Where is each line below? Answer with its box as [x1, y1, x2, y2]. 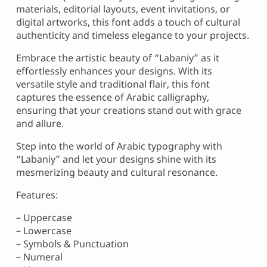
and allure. [16, 117, 64, 131]
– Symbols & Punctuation [16, 237, 129, 251]
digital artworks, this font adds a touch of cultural [16, 15, 240, 29]
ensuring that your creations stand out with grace [16, 104, 241, 117]
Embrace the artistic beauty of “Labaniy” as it [16, 51, 219, 65]
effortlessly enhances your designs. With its [16, 64, 212, 78]
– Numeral [16, 250, 63, 264]
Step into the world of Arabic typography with [16, 139, 222, 153]
